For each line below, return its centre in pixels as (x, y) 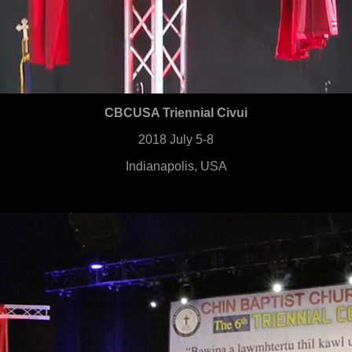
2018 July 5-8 (176, 139)
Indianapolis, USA (176, 166)
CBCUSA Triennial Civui (176, 113)
